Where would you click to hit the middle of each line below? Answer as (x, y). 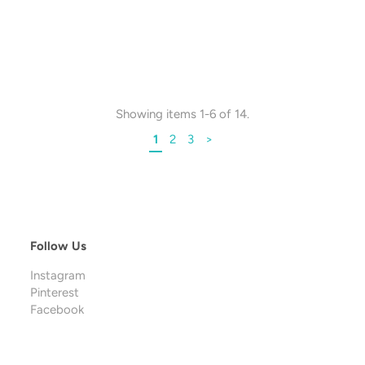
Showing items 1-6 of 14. (182, 114)
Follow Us (58, 246)
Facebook (57, 310)
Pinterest (54, 293)
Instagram (57, 276)
